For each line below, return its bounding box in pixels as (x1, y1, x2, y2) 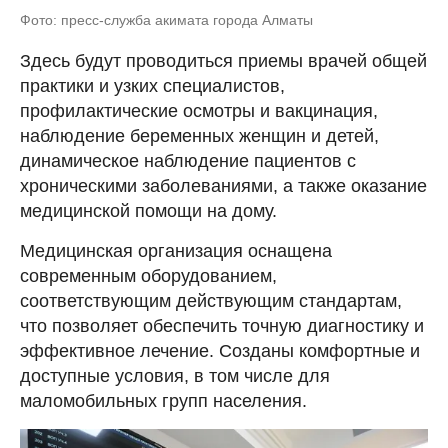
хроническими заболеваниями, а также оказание (20, 176, 427, 197)
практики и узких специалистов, (20, 76, 285, 97)
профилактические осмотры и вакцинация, (20, 101, 378, 122)
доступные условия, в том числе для (20, 366, 330, 387)
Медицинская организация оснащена (20, 241, 332, 262)
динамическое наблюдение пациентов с (20, 151, 356, 172)
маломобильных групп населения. (20, 391, 307, 412)
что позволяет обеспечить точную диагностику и (20, 316, 424, 337)
